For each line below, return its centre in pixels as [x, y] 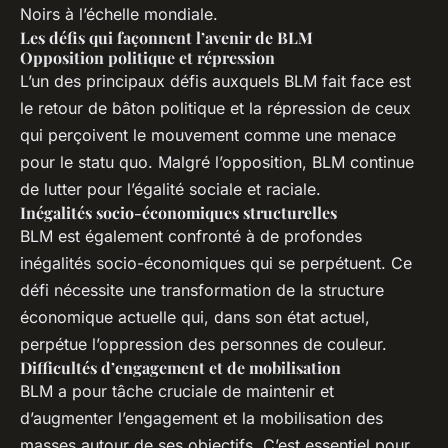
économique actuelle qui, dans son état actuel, [195, 317]
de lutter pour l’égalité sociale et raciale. [170, 189]
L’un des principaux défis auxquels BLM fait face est [215, 81]
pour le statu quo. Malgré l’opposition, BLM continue [217, 162]
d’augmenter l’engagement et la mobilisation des [201, 418]
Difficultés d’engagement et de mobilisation [180, 368]
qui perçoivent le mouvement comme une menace [208, 135]
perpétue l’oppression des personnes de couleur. [203, 344]
